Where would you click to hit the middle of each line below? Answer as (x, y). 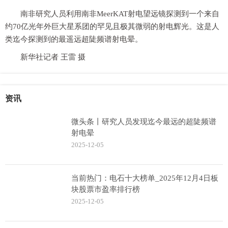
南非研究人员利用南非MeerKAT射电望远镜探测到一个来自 (120, 14)
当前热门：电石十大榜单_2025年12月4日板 (145, 178)
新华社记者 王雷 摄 (53, 57)
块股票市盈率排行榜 (106, 189)
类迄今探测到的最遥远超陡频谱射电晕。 (74, 39)
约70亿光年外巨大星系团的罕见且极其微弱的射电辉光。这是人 (112, 26)
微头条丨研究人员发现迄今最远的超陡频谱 (144, 122)
